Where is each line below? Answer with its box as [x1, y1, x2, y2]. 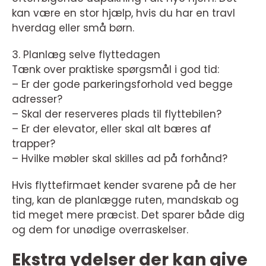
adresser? [12, 92, 62, 107]
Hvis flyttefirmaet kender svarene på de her [12, 178, 236, 193]
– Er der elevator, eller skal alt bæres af [12, 122, 211, 137]
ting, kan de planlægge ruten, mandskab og [12, 193, 239, 208]
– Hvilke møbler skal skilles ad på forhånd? [12, 151, 227, 166]
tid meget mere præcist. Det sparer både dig [12, 208, 245, 223]
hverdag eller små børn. [12, 21, 134, 36]
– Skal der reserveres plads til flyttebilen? [12, 107, 221, 122]
